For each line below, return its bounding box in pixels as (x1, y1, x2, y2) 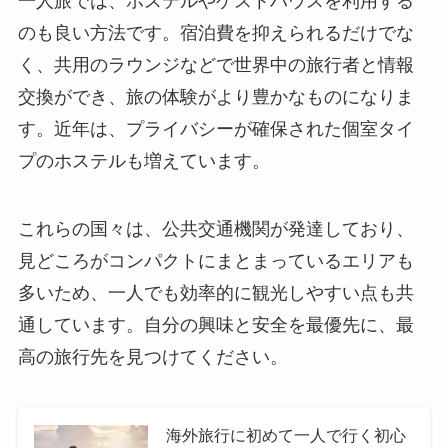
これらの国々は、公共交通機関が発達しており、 (17, 218, 414, 239)
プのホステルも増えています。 (17, 150, 270, 171)
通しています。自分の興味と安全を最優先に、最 (17, 314, 414, 335)
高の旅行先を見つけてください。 (17, 346, 288, 367)
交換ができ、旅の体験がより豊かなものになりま (17, 86, 414, 107)
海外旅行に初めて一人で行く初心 (165, 426, 406, 445)
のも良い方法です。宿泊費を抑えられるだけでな (17, 22, 414, 43)
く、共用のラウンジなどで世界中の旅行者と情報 (17, 54, 414, 75)
